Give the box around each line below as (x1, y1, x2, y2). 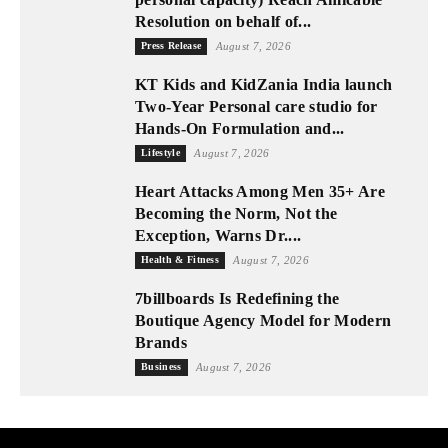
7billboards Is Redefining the (135, 290, 340, 308)
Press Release (141, 40, 202, 52)
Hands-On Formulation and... (135, 120, 345, 138)
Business (141, 361, 182, 373)
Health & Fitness (141, 254, 220, 266)
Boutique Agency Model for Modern (135, 312, 392, 330)
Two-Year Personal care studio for (135, 98, 378, 116)
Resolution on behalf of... (135, 13, 312, 31)
